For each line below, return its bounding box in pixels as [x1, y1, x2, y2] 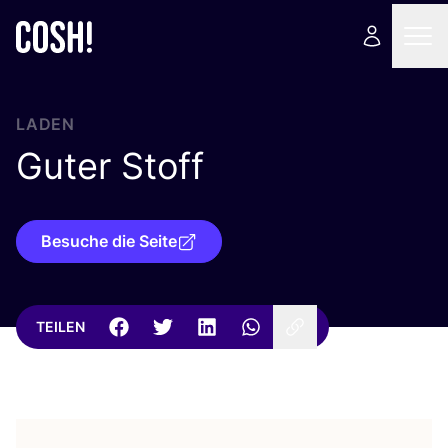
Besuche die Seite [41, 231, 177, 251]
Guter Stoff [16, 144, 204, 188]
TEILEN [36, 318, 85, 335]
